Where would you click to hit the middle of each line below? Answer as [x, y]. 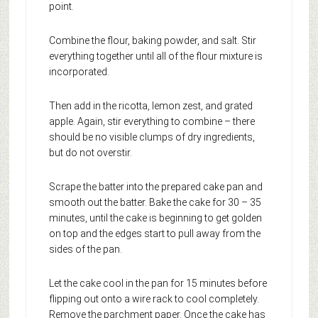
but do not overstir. [90, 153]
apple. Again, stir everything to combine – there [152, 122]
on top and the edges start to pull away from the [154, 234]
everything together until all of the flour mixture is [155, 56]
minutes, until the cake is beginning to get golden [155, 218]
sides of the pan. [85, 250]
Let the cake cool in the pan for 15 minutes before [158, 284]
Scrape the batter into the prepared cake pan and [155, 187]
